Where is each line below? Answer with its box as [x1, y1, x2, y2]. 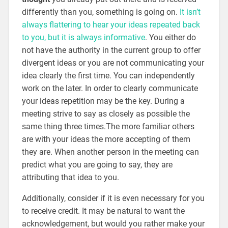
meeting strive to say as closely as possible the [21, 108, 190, 119]
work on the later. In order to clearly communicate [21, 83, 198, 93]
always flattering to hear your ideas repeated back [21, 19, 200, 30]
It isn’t [179, 7, 201, 17]
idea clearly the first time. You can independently [21, 70, 195, 80]
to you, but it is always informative [21, 32, 145, 42]
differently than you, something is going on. [21, 7, 180, 17]
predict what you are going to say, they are [21, 159, 173, 169]
